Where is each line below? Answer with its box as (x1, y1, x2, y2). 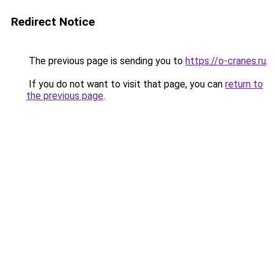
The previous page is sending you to (26, 55, 185, 67)
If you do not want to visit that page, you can (26, 78, 225, 90)
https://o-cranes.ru (185, 55, 266, 67)
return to (225, 78, 263, 90)
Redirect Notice (11, 15, 95, 29)
